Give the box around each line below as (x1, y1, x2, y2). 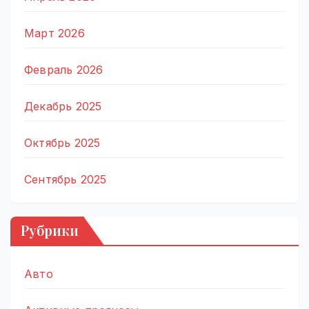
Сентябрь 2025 (24, 172, 107, 187)
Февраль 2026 (24, 63, 103, 77)
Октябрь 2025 (24, 136, 101, 150)
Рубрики (21, 220, 79, 239)
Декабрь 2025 (24, 99, 102, 114)
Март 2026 (24, 26, 85, 41)
